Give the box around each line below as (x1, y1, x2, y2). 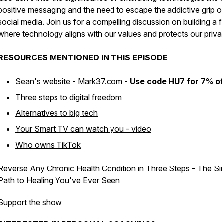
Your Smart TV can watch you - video (15, 124, 151, 134)
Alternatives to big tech (15, 108, 98, 118)
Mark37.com (78, 76, 122, 86)
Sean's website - (15, 76, 78, 86)
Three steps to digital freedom (15, 92, 122, 102)
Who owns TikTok (15, 140, 81, 150)
